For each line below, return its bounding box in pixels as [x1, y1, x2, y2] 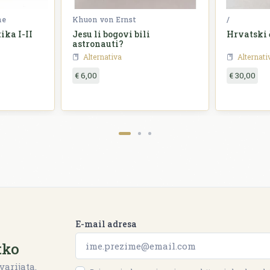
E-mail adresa [75, 218, 137, 230]
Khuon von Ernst [72, 14, 136, 25]
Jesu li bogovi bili [72, 28, 150, 40]
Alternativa [83, 52, 122, 62]
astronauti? [72, 38, 124, 50]
